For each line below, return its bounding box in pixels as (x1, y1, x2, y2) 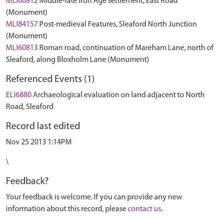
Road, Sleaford (6, 103, 54, 111)
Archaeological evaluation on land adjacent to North (33, 91, 205, 99)
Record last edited (6, 122, 80, 132)
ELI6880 (6, 91, 31, 99)
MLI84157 (6, 21, 38, 28)
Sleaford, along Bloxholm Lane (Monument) (6, 56, 149, 64)
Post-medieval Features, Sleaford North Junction (39, 21, 197, 28)
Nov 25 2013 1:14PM (6, 138, 72, 146)
